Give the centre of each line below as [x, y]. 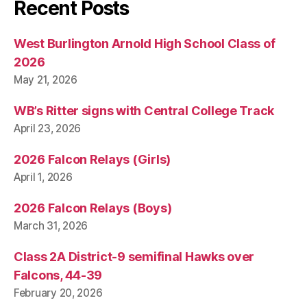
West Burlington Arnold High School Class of [145, 44]
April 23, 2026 [48, 128]
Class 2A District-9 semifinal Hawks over [134, 257]
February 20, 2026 [58, 293]
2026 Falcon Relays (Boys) [93, 208]
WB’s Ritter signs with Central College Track [144, 111]
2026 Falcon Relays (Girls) [92, 159]
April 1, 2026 [43, 177]
